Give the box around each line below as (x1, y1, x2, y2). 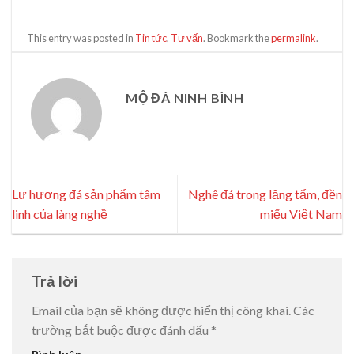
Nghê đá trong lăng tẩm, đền (188, 186, 342, 202)
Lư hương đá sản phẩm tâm (12, 186, 160, 202)
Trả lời (32, 271, 81, 290)
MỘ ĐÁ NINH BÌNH (126, 90, 244, 106)
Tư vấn (171, 31, 204, 44)
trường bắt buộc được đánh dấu (32, 322, 211, 338)
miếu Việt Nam (260, 206, 342, 222)
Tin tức (135, 31, 168, 44)
